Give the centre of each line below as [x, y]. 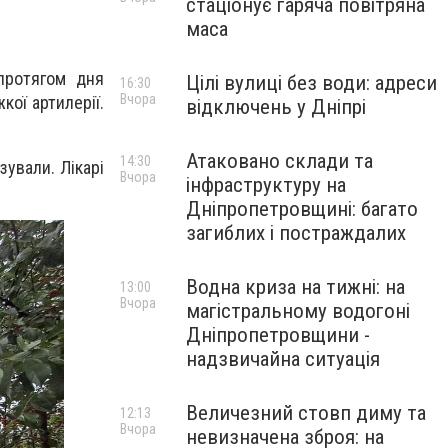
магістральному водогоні [298, 311]
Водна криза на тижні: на [295, 287]
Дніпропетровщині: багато [302, 209]
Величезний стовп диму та [306, 413]
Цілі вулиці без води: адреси [311, 83]
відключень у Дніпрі [276, 107]
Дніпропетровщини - [278, 335]
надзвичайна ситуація [283, 359]
